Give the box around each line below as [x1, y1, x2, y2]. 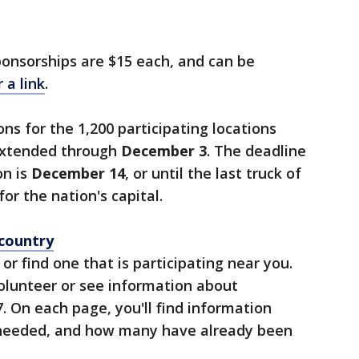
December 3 [121, 141, 207, 160]
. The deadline [207, 141, 306, 160]
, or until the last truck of [125, 163, 301, 183]
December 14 [31, 163, 125, 183]
